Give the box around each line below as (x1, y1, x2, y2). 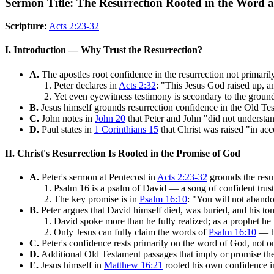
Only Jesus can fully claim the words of (54, 227, 209, 238)
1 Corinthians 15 (94, 124, 158, 135)
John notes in (39, 113, 95, 124)
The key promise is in (54, 194, 139, 205)
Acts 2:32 (119, 80, 156, 91)
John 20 (95, 113, 125, 124)
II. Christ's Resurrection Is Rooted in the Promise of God (5, 148, 240, 159)
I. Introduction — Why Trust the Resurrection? (5, 45, 202, 56)
